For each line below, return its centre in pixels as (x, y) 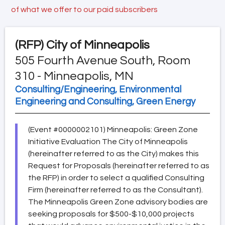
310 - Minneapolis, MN (74, 76)
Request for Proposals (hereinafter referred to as (119, 165)
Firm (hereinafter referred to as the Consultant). (116, 190)
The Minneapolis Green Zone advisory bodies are (118, 202)
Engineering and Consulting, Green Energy (105, 101)
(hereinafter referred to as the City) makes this (114, 153)
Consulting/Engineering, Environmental (98, 89)
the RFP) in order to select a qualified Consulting (116, 178)
